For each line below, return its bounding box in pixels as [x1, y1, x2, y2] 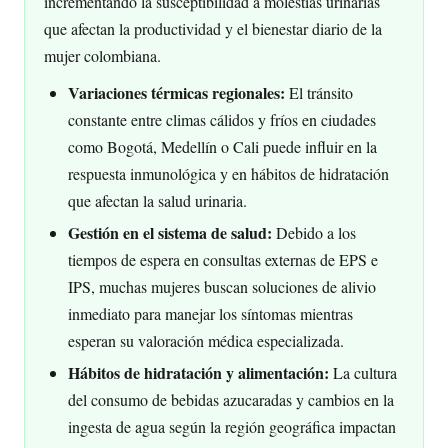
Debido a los [272, 221, 357, 243]
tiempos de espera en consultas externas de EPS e [68, 248, 379, 270]
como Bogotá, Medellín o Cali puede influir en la [68, 135, 378, 157]
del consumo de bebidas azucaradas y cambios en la [68, 388, 395, 410]
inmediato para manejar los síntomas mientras [68, 302, 354, 324]
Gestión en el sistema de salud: [68, 220, 273, 244]
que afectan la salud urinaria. [68, 189, 248, 211]
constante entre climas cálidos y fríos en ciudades [68, 108, 377, 130]
